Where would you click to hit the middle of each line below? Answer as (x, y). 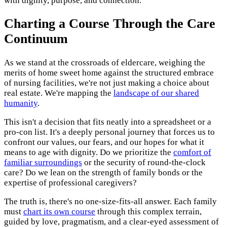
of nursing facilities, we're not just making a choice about (107, 83)
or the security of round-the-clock (144, 162)
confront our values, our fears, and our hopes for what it (104, 142)
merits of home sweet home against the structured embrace (109, 72)
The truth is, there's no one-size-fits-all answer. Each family (110, 201)
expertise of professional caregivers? (70, 182)
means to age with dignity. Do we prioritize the (89, 152)
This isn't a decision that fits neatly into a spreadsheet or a (108, 122)
